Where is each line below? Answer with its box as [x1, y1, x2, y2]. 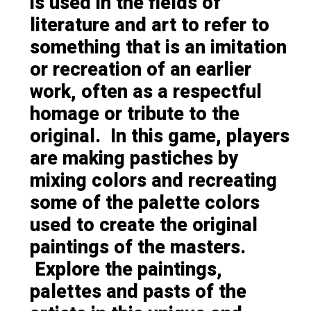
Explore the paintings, [29, 255, 222, 283]
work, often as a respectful [29, 78, 262, 106]
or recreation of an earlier [29, 56, 251, 83]
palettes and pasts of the [29, 278, 246, 305]
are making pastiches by [29, 144, 238, 172]
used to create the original [29, 211, 258, 239]
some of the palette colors [29, 189, 260, 217]
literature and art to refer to [29, 11, 269, 39]
